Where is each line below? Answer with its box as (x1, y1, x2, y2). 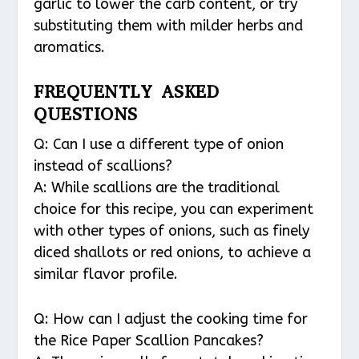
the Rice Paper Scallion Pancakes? (34, 332, 264, 350)
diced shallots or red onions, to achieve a (34, 244, 312, 262)
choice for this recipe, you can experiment (34, 200, 314, 219)
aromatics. (34, 38, 106, 56)
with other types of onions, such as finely (34, 222, 310, 240)
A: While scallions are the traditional (34, 179, 280, 197)
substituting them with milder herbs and (34, 16, 304, 34)
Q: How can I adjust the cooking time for (34, 310, 309, 329)
